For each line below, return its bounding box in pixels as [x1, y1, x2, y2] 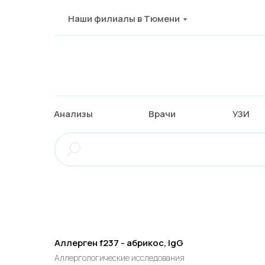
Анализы [54, 107, 93, 120]
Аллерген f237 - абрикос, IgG [54, 237, 183, 249]
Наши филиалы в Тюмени [68, 12, 180, 25]
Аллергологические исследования [54, 252, 185, 263]
